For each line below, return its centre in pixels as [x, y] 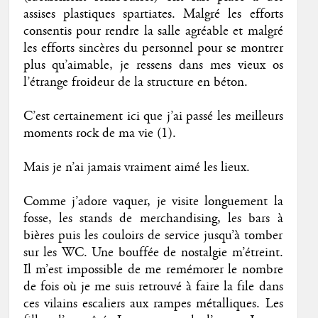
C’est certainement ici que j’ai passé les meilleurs [153, 116]
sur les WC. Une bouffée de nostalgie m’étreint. [153, 252]
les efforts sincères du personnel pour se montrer [153, 48]
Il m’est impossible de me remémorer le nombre [153, 269]
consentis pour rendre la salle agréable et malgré [153, 31]
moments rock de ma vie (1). [99, 133]
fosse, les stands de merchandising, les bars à [153, 218]
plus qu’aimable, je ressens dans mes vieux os [153, 65]
